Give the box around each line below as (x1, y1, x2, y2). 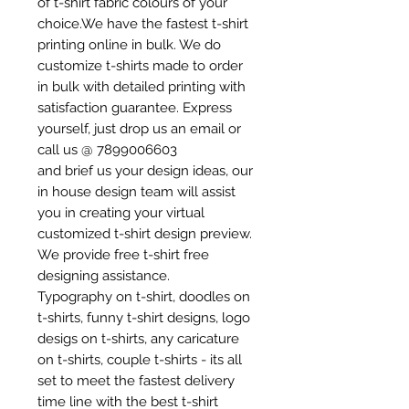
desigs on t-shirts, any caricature (37, 330, 239, 347)
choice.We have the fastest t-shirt (37, 16, 248, 32)
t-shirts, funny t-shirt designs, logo (37, 309, 250, 326)
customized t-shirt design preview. (37, 225, 252, 242)
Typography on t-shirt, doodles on (37, 288, 250, 305)
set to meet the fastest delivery (37, 372, 235, 389)
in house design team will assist (37, 184, 236, 200)
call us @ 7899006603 (37, 142, 181, 158)
